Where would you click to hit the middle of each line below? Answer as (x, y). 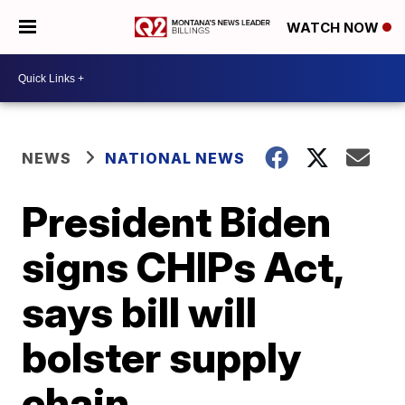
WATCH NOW (334, 28)
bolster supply (162, 357)
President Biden (177, 221)
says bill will (140, 312)
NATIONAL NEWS (175, 158)
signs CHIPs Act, (183, 267)
